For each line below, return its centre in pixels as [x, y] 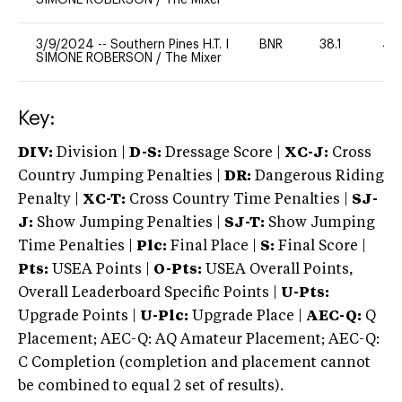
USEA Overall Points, [278, 270]
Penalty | [50, 200]
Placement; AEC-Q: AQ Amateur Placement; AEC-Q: [199, 340]
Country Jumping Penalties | [119, 176]
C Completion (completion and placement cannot [194, 363]
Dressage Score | [221, 153]
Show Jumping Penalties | [129, 223]
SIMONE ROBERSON [96, 58]
